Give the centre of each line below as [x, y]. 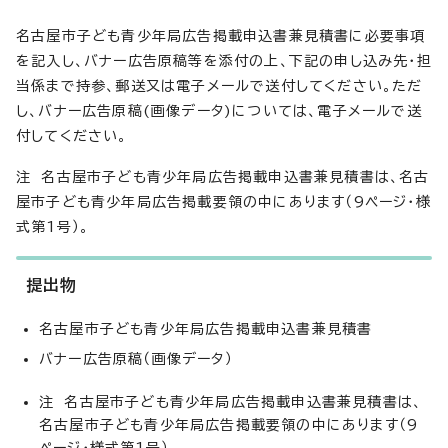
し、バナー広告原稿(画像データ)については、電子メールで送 [219, 111]
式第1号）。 [53, 227]
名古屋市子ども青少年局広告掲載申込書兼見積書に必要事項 [221, 36]
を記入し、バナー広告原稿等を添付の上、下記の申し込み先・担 [224, 61]
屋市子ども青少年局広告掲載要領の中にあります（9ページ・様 [223, 202]
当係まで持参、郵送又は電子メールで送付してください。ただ [219, 86]
